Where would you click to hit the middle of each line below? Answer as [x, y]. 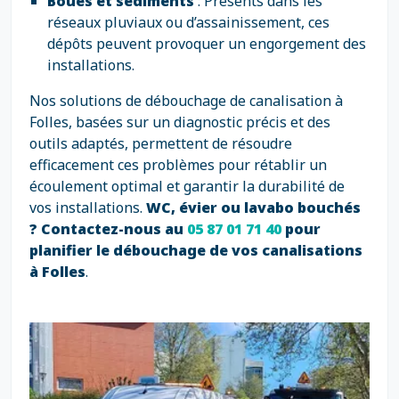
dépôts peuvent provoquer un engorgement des [207, 44]
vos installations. [88, 208]
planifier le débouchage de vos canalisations [196, 250]
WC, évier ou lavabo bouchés [253, 208]
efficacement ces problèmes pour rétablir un [178, 165]
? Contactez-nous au [108, 229]
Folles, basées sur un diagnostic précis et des [180, 122]
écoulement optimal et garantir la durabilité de [187, 186]
